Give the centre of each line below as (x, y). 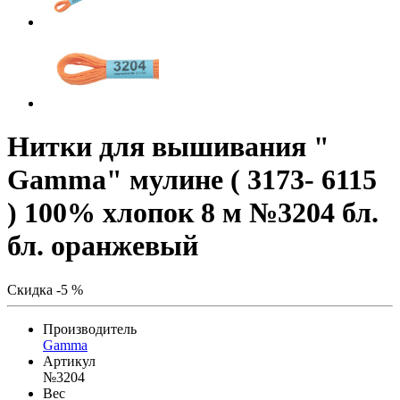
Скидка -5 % (45, 289)
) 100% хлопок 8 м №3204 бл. (193, 213)
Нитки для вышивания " (168, 147)
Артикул (69, 361)
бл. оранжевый (103, 246)
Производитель (90, 329)
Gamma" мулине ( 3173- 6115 (192, 180)
